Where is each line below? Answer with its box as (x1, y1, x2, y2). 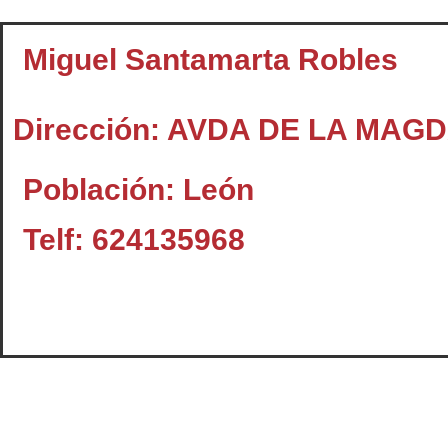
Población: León (23, 173, 254, 207)
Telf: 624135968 (23, 223, 245, 257)
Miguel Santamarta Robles (23, 43, 398, 77)
